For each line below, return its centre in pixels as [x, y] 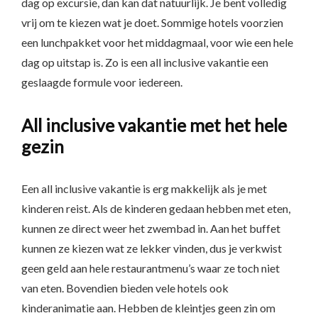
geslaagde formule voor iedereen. [102, 82]
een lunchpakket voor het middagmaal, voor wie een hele [157, 42]
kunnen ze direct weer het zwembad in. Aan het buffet [151, 228]
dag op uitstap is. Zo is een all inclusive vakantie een [145, 62]
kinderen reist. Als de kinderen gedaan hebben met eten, [156, 208]
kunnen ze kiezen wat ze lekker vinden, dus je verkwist [152, 248]
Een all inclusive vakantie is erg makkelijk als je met [144, 188]
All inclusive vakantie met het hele [154, 125]
